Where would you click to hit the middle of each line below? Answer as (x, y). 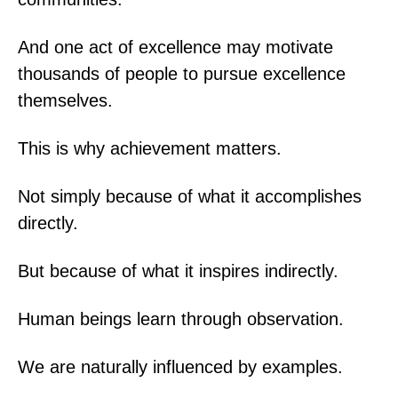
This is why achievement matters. (150, 148)
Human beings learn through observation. (181, 318)
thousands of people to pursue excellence (182, 73)
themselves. (65, 100)
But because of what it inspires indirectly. (178, 271)
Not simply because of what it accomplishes (190, 196)
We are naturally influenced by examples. (180, 366)
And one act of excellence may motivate (175, 47)
